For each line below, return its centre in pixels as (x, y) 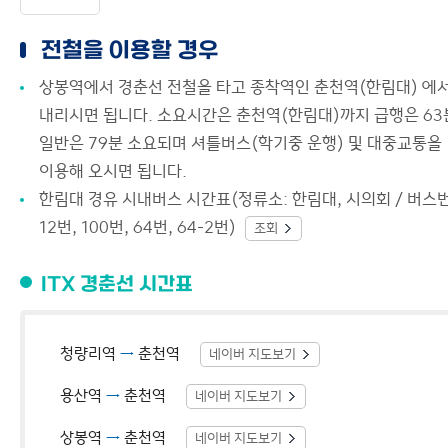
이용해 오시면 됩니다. (113, 171)
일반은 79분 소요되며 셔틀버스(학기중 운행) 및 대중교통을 (240, 143)
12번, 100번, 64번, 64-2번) (139, 227)
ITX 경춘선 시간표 (117, 285)
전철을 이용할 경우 (130, 51)
